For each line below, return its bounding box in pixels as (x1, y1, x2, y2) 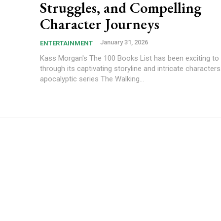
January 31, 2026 (100, 38, 148, 46)
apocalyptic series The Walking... (40, 74, 144, 83)
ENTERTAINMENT (40, 39, 93, 47)
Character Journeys (40, 14, 159, 34)
